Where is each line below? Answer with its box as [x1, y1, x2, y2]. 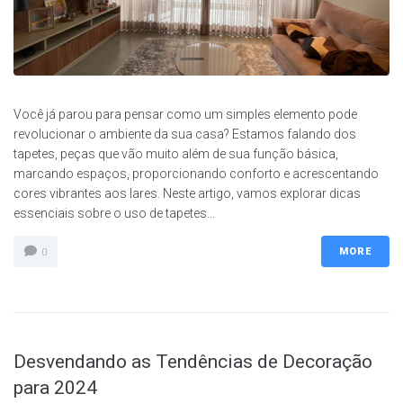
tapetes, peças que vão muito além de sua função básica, [13, 146, 338, 161]
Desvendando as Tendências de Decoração [13, 350, 372, 372]
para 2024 [13, 376, 97, 399]
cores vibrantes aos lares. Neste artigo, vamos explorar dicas [13, 185, 361, 201]
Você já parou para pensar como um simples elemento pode [13, 106, 357, 121]
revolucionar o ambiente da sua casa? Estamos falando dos [13, 126, 356, 141]
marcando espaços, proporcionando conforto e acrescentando [13, 166, 379, 181]
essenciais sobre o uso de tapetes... [13, 205, 215, 220]
